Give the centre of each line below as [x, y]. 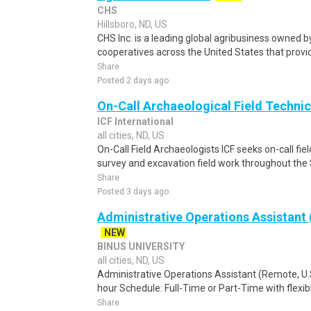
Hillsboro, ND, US [132, 24]
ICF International [135, 121]
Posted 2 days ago [133, 81]
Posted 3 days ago [133, 192]
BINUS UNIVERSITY [141, 246]
